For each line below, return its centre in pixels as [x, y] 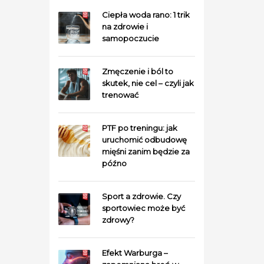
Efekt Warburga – [135, 253]
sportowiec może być [143, 208]
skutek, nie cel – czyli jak [148, 83]
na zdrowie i [125, 27]
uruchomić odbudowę [144, 140]
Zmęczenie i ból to [137, 71]
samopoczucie [130, 38]
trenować [120, 95]
